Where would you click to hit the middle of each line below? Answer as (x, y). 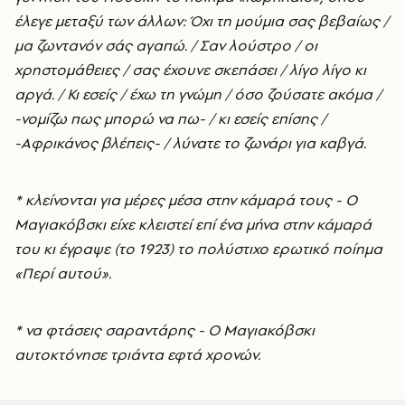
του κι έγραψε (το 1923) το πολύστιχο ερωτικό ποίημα (198, 249)
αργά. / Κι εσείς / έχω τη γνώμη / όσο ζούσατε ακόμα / (198, 94)
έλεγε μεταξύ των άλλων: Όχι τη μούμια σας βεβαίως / (202, 21)
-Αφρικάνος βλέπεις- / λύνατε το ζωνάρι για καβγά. (190, 143)
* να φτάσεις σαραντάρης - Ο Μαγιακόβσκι (165, 330)
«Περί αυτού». (63, 273)
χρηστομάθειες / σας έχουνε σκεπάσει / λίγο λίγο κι (190, 70)
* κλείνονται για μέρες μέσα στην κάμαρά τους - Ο (186, 200)
